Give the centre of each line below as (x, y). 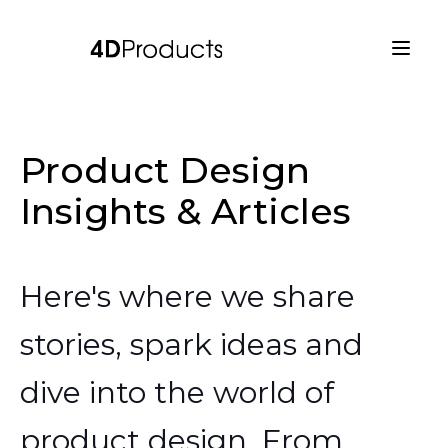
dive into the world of (177, 392)
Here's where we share (187, 296)
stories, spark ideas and (191, 344)
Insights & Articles (185, 211)
